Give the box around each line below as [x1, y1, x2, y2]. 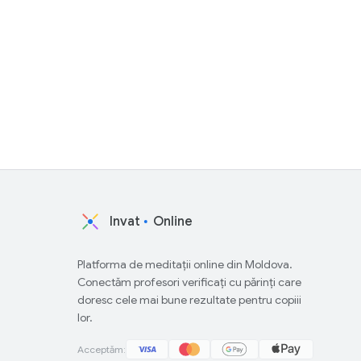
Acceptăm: [77, 343, 126, 355]
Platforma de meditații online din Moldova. [77, 257, 293, 272]
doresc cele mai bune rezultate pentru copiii [77, 293, 301, 307]
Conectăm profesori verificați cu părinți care [77, 275, 301, 289]
